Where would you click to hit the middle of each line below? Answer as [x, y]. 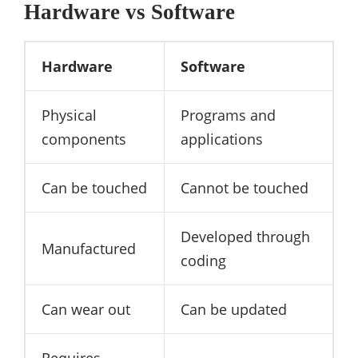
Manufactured [89, 249]
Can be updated [234, 309]
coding [203, 261]
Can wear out [86, 309]
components [84, 139]
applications [222, 139]
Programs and [228, 115]
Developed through [245, 237]
